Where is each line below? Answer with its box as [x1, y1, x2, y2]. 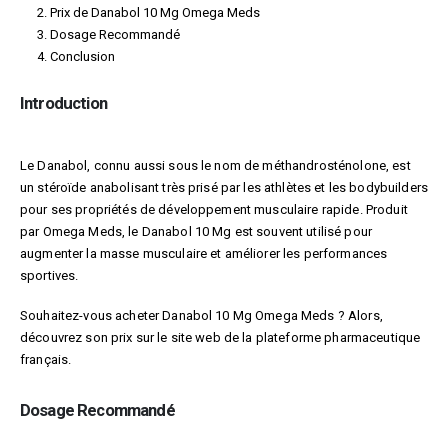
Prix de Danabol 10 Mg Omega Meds [49, 4, 260, 20]
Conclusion [49, 48, 115, 64]
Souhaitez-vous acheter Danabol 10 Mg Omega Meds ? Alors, [20, 308, 383, 324]
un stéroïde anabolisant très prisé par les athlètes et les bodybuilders [20, 179, 428, 195]
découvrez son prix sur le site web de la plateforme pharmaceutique [20, 330, 421, 346]
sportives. [20, 267, 79, 283]
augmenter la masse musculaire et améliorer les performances [20, 245, 388, 261]
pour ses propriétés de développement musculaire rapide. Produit [20, 201, 408, 217]
